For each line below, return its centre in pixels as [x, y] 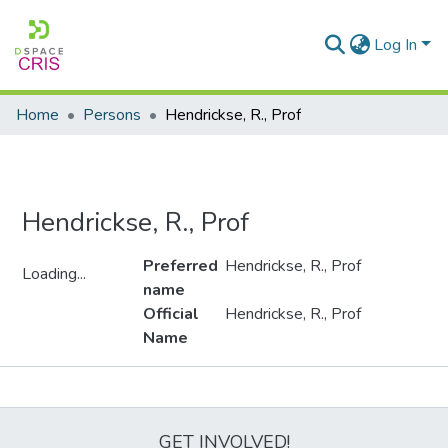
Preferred [180, 266]
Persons [112, 115]
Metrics [224, 388]
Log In [396, 45]
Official [171, 314]
